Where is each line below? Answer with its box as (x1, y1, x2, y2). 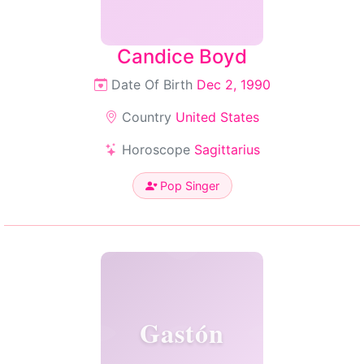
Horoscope (117, 141, 194, 158)
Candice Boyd (117, 45, 247, 68)
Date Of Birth (106, 76, 197, 93)
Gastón (140, 314, 224, 352)
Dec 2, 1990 (196, 76, 271, 93)
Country (118, 109, 175, 125)
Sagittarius (193, 141, 260, 158)
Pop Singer (156, 179, 219, 193)
